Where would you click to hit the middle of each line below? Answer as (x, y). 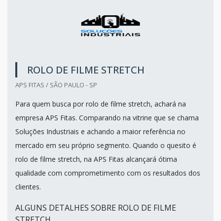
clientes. (28, 186)
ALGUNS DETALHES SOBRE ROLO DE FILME (96, 207)
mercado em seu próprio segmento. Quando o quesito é (106, 145)
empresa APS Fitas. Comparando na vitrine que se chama (107, 117)
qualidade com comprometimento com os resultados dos (108, 173)
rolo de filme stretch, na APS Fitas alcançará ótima (96, 159)
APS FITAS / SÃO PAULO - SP (56, 85)
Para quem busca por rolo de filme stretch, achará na (101, 104)
